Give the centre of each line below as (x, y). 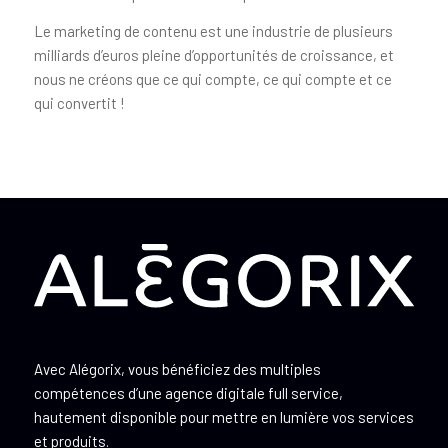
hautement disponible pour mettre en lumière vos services (223, 416)
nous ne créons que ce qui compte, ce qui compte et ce (212, 78)
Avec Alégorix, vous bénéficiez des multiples (177, 368)
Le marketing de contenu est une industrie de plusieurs (213, 30)
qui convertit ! (79, 102)
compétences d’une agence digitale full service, (188, 392)
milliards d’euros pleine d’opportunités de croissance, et (213, 54)
